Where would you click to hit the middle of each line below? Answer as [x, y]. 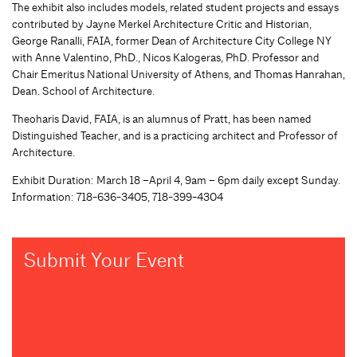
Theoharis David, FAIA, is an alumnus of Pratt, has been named [162, 118]
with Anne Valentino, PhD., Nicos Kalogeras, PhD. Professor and [166, 57]
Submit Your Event [104, 260]
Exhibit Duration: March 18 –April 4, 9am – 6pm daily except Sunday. [176, 180]
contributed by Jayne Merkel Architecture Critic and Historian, [162, 24]
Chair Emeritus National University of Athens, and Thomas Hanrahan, [178, 74]
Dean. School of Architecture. [83, 90]
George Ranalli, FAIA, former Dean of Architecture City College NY [172, 40]
